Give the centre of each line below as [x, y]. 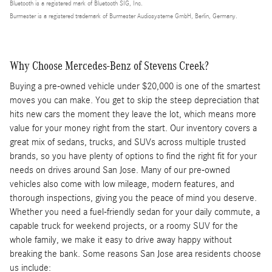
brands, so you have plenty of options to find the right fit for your [133, 156]
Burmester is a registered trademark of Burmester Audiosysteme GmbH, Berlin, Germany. [124, 16]
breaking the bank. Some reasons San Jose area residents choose [135, 254]
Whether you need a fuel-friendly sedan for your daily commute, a [135, 212]
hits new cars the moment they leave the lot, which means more [133, 114]
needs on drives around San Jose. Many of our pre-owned [120, 170]
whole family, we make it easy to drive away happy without [121, 240]
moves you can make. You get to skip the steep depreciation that [134, 100]
